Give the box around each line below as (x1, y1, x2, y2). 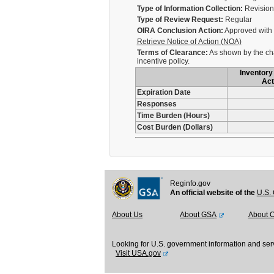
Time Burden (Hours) (136, 111, 210, 120)
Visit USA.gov (116, 249, 161, 257)
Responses (136, 100, 177, 108)
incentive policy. (136, 57, 190, 65)
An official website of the (169, 188, 257, 197)
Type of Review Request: (136, 15, 223, 24)
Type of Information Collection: (136, 4, 243, 13)
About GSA (180, 210, 217, 219)
